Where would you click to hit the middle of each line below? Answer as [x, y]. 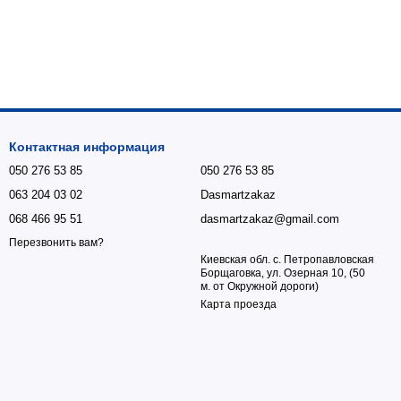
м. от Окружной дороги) [260, 286]
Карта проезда [239, 304]
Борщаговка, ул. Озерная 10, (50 [283, 273]
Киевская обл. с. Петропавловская [287, 260]
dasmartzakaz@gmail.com [270, 219]
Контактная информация [87, 147]
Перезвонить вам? [56, 243]
